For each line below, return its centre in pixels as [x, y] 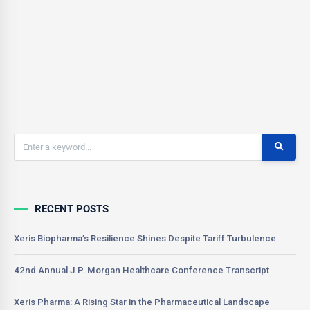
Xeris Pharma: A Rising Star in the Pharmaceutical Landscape [142, 302]
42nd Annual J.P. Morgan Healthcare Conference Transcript [142, 270]
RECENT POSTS [72, 209]
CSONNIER [79, 49]
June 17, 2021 [84, 60]
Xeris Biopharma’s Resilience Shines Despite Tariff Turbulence [145, 238]
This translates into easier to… [85, 10]
